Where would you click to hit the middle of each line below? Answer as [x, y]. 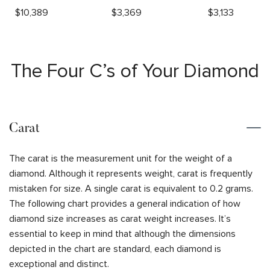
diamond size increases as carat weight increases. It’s [120, 218]
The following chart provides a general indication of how [125, 203]
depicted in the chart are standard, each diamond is [115, 249]
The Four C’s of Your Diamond [135, 71]
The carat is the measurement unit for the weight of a [121, 158]
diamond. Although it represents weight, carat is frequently [131, 173]
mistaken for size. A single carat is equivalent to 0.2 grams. [131, 188]
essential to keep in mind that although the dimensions [122, 234]
